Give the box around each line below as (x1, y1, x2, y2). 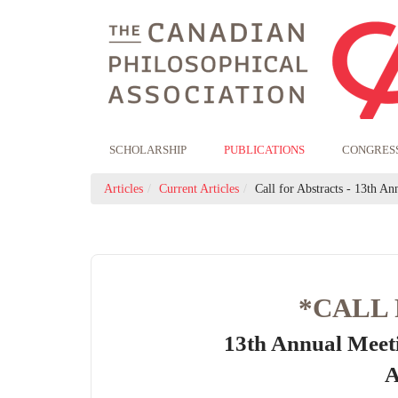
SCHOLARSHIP (109, 143, 187, 156)
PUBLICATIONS (224, 143, 305, 156)
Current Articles (159, 182, 239, 195)
